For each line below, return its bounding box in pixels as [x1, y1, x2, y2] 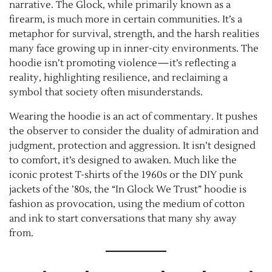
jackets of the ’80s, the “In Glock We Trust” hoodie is [9, 183, 246, 195]
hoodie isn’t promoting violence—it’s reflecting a [9, 56, 236, 69]
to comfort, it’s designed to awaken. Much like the [9, 154, 237, 166]
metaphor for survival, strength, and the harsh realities [9, 27, 259, 40]
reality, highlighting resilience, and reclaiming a [9, 71, 228, 84]
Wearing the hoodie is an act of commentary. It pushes [9, 110, 257, 123]
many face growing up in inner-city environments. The [9, 42, 259, 55]
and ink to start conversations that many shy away [9, 212, 237, 225]
